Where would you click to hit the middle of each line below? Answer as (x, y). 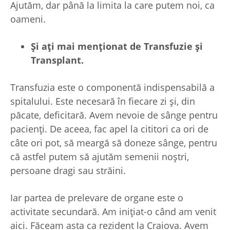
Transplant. (57, 60)
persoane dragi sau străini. (68, 171)
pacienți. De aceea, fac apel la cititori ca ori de (109, 129)
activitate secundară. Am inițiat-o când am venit (113, 212)
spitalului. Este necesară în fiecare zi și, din (103, 101)
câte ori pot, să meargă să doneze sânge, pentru (114, 143)
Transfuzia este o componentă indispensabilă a (112, 88)
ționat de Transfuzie (147, 46)
